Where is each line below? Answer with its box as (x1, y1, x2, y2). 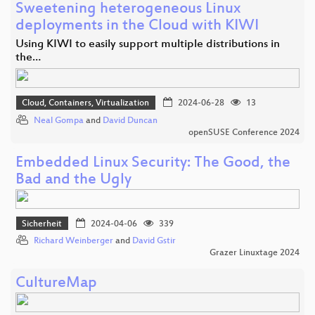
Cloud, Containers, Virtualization (22, 98, 150, 109)
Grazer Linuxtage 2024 (210, 248, 300, 259)
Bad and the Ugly (15, 171, 131, 189)
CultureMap (15, 275, 97, 293)
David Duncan (103, 115, 157, 126)
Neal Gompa (34, 115, 84, 126)
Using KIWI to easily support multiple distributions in (15, 38, 280, 52)
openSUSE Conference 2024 (188, 127, 300, 138)
